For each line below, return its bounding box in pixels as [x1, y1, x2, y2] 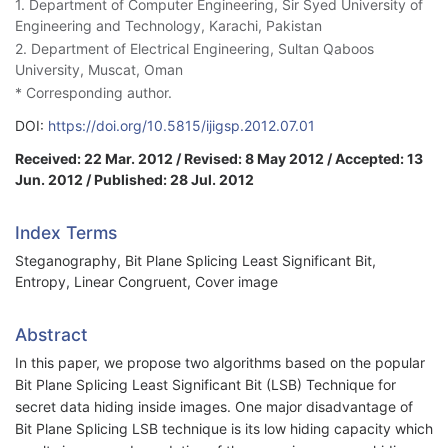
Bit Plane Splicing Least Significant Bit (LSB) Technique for [15, 376, 396, 394]
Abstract [15, 324, 88, 346]
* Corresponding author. [15, 84, 172, 102]
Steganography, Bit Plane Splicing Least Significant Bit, [15, 252, 376, 270]
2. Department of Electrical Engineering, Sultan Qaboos [15, 40, 374, 58]
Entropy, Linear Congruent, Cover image [15, 273, 278, 291]
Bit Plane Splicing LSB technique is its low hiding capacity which [15, 420, 433, 438]
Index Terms [15, 222, 117, 244]
